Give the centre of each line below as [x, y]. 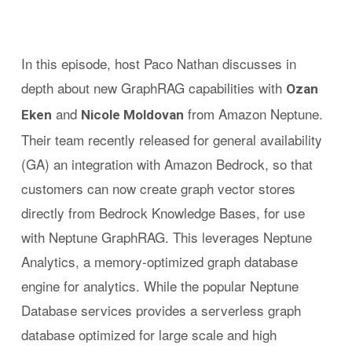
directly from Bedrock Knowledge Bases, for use [163, 213]
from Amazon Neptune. [253, 114]
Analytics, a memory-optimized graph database [159, 261]
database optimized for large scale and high [148, 334]
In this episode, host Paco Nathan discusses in [158, 63]
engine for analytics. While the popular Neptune [159, 286]
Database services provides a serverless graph [161, 310]
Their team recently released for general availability [171, 139]
